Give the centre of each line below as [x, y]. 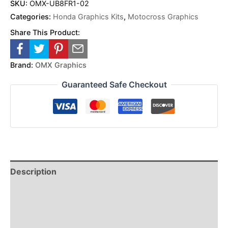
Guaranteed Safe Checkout [114, 85]
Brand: [22, 65]
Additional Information [54, 218]
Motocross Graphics [163, 16]
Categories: [32, 16]
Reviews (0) [35, 195]
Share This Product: [45, 32]
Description [33, 172]
